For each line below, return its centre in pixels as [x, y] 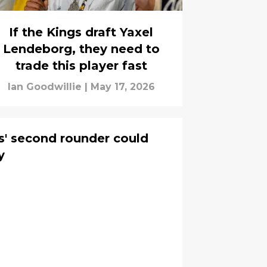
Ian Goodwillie [44, 87]
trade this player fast [81, 66]
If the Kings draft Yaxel [81, 32]
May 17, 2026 [122, 87]
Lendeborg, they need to [81, 49]
